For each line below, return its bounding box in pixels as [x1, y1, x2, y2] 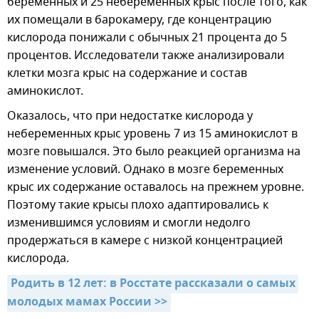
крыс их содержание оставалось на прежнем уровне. [7, 179, 304, 197]
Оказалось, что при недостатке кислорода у [7, 108, 253, 125]
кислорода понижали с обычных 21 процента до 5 [7, 29, 287, 47]
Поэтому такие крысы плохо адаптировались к [7, 197, 268, 214]
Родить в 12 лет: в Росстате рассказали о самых [11, 275, 296, 294]
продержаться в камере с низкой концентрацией [7, 232, 283, 250]
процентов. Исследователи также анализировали [7, 47, 284, 65]
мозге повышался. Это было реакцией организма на [7, 143, 300, 161]
